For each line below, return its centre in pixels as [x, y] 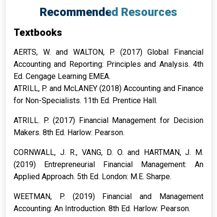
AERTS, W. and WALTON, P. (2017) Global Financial [108, 52]
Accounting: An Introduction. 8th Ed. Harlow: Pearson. [102, 209]
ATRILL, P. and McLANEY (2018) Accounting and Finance [108, 88]
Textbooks [38, 32]
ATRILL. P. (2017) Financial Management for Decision [108, 120]
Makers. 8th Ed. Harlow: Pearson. [69, 132]
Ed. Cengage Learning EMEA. [62, 76]
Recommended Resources [108, 12]
